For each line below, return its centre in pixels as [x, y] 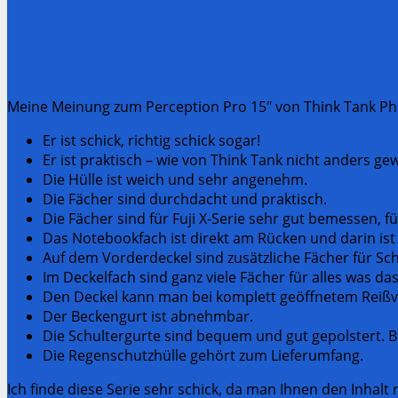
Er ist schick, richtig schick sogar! [151, 140]
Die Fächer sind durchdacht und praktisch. [185, 199]
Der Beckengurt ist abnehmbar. [148, 316]
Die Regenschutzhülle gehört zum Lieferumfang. [203, 355]
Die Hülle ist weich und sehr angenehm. [175, 179]
